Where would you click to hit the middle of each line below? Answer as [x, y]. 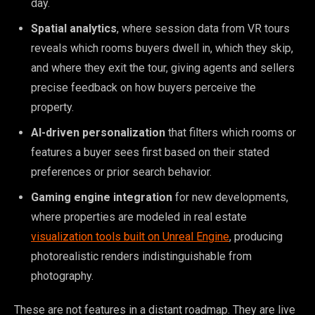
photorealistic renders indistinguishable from [141, 256]
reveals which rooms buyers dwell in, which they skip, [162, 48]
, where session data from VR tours [203, 28]
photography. [62, 276]
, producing [256, 236]
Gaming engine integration [102, 197]
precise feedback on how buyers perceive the [143, 87]
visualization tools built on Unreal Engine [130, 236]
